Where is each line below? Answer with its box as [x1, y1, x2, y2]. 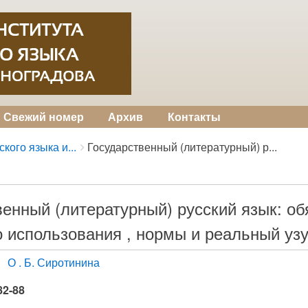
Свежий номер [3, 109, 85, 124]
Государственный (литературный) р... [87, 139, 277, 155]
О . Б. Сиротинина [8, 254, 100, 270]
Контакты [167, 109, 221, 124]
